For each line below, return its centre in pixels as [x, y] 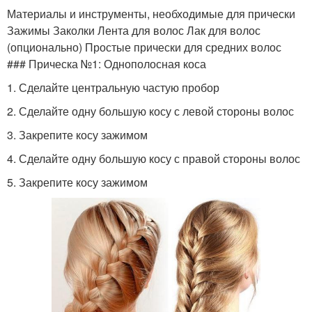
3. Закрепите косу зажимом [77, 134]
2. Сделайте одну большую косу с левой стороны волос [150, 111]
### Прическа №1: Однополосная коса [107, 63]
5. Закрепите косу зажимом [77, 182]
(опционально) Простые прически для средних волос [144, 47]
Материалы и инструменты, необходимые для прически [151, 13]
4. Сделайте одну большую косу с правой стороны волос [154, 158]
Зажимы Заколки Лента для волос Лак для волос [134, 30]
